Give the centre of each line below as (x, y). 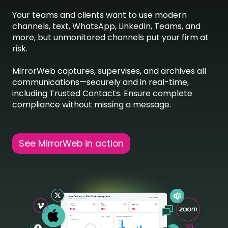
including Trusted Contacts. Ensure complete (102, 94)
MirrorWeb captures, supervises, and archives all (109, 71)
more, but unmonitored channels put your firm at (110, 38)
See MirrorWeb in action (71, 143)
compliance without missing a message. (92, 105)
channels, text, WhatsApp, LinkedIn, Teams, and (106, 26)
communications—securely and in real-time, (101, 82)
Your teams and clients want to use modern (99, 15)
